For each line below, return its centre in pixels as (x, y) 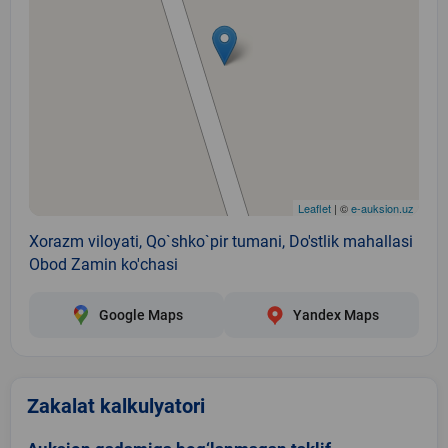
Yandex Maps (335, 314)
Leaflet (314, 207)
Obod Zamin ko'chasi (103, 264)
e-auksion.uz (382, 207)
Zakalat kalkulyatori (116, 405)
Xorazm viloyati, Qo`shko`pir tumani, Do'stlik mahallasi (221, 241)
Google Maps (140, 314)
